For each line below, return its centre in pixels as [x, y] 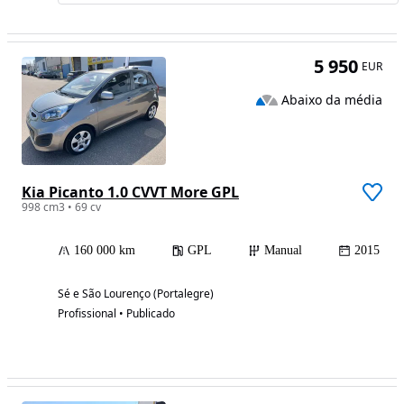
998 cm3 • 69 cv [61, 207]
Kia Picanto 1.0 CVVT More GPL [130, 193]
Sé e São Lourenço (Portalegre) [136, 294]
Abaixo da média [332, 99]
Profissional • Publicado [116, 314]
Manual [283, 251]
